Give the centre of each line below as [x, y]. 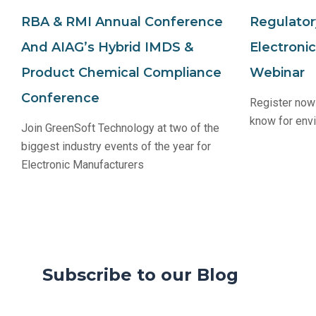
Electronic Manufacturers [83, 164]
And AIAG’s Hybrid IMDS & [107, 47]
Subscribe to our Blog [140, 274]
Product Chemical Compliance [121, 72]
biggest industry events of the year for [116, 146]
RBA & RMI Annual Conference [122, 22]
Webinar [277, 72]
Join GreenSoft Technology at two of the [120, 128]
